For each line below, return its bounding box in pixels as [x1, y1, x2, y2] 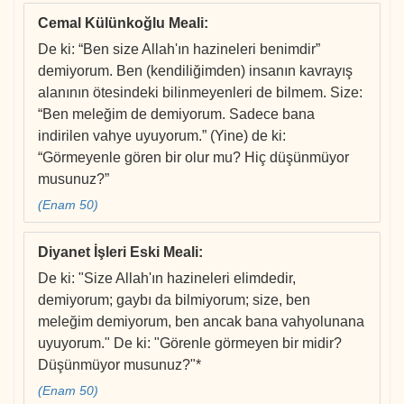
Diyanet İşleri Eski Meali [38, 244, 198, 261]
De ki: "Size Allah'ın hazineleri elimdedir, [38, 271, 296, 287]
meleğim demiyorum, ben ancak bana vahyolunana [38, 314, 364, 330]
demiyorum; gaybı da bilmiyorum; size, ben [38, 292, 310, 308]
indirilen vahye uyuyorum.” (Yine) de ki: [38, 128, 286, 144]
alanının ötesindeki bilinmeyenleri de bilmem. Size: [38, 85, 363, 101]
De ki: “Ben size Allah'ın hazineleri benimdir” [38, 41, 320, 58]
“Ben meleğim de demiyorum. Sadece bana [38, 106, 315, 123]
